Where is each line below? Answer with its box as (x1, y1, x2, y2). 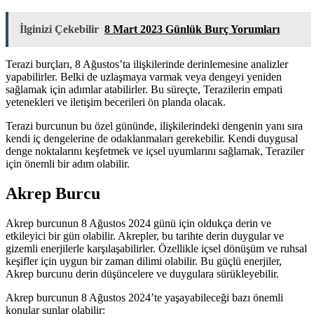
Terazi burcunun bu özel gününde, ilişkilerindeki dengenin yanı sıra (6, 120, 303, 132)
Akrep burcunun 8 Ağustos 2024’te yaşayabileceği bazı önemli (6, 292, 283, 304)
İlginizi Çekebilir (20, 23, 99, 36)
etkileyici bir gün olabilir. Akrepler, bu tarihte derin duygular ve (6, 230, 284, 243)
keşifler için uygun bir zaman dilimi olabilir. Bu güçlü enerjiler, (6, 255, 282, 268)
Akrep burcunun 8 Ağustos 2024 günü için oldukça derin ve (6, 217, 271, 230)
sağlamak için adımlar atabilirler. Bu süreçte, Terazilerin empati (6, 83, 282, 96)
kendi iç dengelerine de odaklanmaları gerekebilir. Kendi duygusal (6, 132, 298, 145)
